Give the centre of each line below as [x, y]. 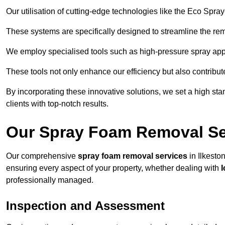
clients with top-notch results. [57, 104]
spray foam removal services [133, 156]
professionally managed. [50, 180]
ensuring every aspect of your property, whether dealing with [114, 168]
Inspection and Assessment [85, 206]
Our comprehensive [42, 156]
